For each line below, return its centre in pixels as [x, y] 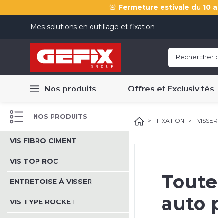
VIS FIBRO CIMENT [43, 141]
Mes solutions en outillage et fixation [92, 27]
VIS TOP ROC [34, 161]
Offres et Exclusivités [171, 89]
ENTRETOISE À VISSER [51, 182]
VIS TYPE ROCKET [43, 202]
